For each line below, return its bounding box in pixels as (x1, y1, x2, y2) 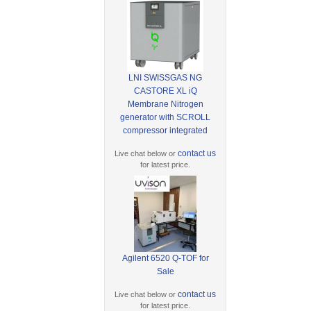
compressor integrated (123, 125, 208, 135)
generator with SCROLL (120, 112, 211, 122)
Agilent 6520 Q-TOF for (121, 253, 209, 263)
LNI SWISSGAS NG (128, 72, 203, 83)
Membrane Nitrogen (127, 99, 203, 109)
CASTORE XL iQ (133, 85, 197, 96)
